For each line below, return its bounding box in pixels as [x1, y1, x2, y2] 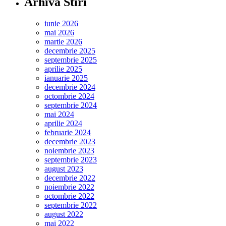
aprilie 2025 [44, 65, 82, 73]
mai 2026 [44, 28, 74, 37]
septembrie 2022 [44, 201, 97, 209]
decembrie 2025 [44, 46, 95, 55]
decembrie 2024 [44, 83, 95, 91]
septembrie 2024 [44, 101, 97, 109]
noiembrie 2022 [44, 183, 94, 191]
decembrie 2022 [44, 174, 95, 182]
